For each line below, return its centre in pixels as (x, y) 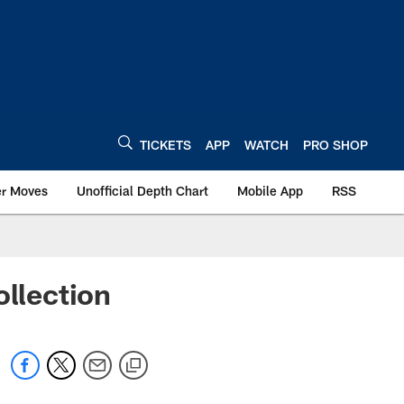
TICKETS (165, 144)
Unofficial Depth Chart (142, 191)
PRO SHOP (335, 144)
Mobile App (270, 191)
